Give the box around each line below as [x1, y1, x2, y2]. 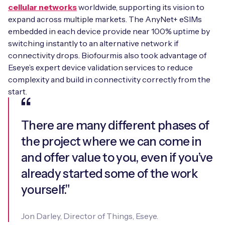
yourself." [21, 182, 69, 197]
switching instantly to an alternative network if [8, 38, 178, 49]
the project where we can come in [21, 134, 201, 149]
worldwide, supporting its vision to [77, 2, 204, 13]
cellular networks [8, 2, 77, 13]
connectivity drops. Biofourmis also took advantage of [8, 50, 206, 61]
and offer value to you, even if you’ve [21, 150, 213, 165]
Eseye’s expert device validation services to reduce [8, 62, 193, 73]
